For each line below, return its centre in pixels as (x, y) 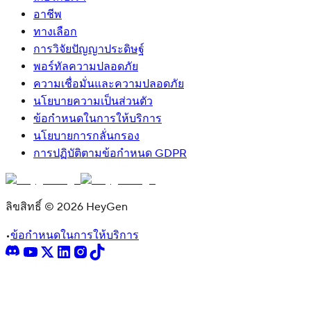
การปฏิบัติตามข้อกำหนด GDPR (110, 153)
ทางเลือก (55, 32)
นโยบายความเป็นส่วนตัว (93, 101)
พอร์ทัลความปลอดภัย (86, 66)
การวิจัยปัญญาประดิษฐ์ (89, 49)
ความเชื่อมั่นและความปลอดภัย (109, 84)
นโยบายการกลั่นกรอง (86, 136)
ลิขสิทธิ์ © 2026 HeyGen (67, 207)
